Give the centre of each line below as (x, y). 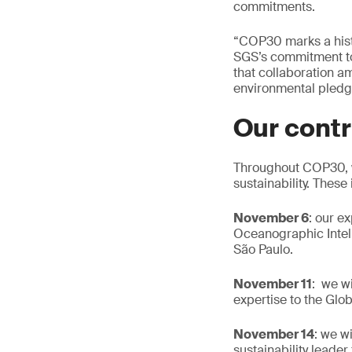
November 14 (274, 334)
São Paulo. (263, 249)
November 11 (273, 284)
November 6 (271, 218)
